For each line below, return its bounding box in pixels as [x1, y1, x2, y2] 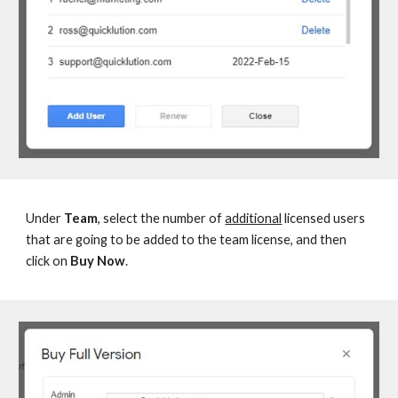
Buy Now [70, 253, 126, 268]
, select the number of [98, 211, 226, 226]
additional [225, 211, 283, 226]
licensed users [284, 211, 366, 226]
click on [26, 253, 71, 268]
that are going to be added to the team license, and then [26, 232, 347, 247]
